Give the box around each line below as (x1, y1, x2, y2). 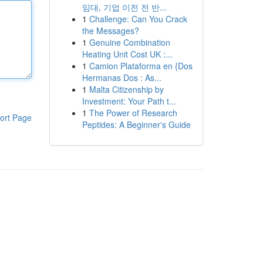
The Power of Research (89, 107, 177, 119)
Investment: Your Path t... (82, 95, 176, 107)
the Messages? (82, 25, 139, 36)
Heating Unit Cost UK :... (82, 48, 173, 60)
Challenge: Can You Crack (89, 13, 187, 25)
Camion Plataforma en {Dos (89, 60, 193, 72)
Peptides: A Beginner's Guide (82, 119, 191, 130)
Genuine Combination (89, 36, 170, 48)
